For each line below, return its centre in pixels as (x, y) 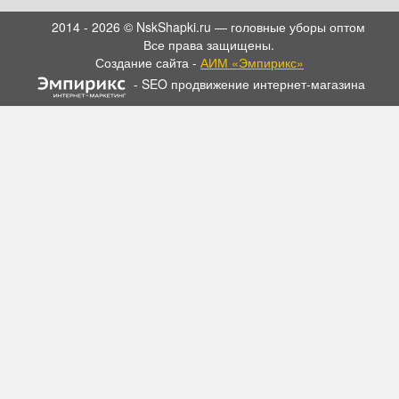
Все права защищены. (208, 45)
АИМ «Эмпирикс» (252, 62)
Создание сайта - (148, 62)
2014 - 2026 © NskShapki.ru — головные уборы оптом (208, 27)
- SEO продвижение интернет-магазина (249, 83)
